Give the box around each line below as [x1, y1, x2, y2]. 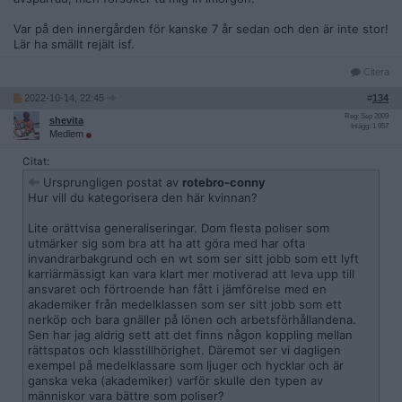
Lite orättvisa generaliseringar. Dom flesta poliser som [28, 221, 329, 235]
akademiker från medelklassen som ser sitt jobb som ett [28, 297, 342, 311]
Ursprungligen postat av [39, 175, 182, 189]
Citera [361, 66, 389, 77]
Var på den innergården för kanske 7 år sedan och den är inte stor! [13, 22, 389, 36]
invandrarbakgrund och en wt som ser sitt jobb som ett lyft [28, 251, 359, 266]
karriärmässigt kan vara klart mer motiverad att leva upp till [28, 267, 354, 281]
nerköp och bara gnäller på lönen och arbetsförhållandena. [28, 312, 356, 327]
